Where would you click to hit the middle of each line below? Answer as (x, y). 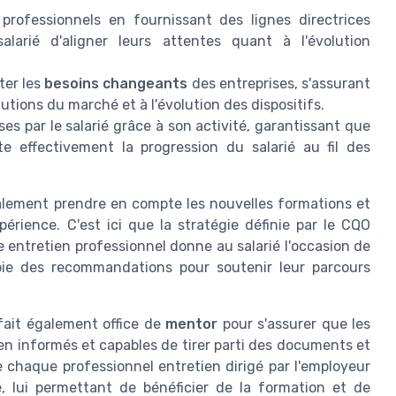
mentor (192, 324)
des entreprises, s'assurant (279, 84)
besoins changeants (116, 84)
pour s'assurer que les (294, 324)
